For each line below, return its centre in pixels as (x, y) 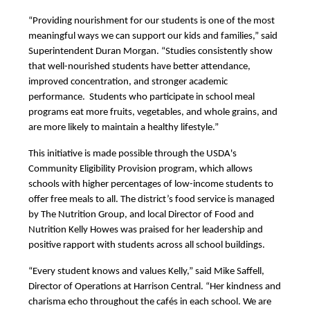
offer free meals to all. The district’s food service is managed (152, 200)
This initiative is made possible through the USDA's (133, 154)
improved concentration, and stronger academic (128, 82)
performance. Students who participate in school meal (142, 97)
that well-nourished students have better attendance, (139, 67)
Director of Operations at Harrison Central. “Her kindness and (155, 287)
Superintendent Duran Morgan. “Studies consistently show (151, 52)
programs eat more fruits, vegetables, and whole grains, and (153, 112)
